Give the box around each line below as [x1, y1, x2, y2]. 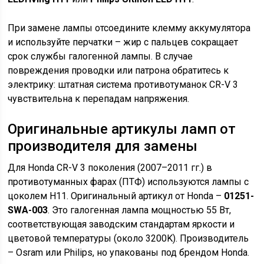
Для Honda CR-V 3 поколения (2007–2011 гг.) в [8, 162, 213, 173]
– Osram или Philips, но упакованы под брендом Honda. [8, 247, 250, 258]
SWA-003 [8, 204, 48, 216]
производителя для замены [8, 138, 198, 154]
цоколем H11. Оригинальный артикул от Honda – [8, 190, 225, 202]
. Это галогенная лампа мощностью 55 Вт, [48, 204, 232, 216]
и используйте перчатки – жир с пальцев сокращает [8, 37, 239, 48]
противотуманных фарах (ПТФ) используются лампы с [8, 176, 249, 187]
